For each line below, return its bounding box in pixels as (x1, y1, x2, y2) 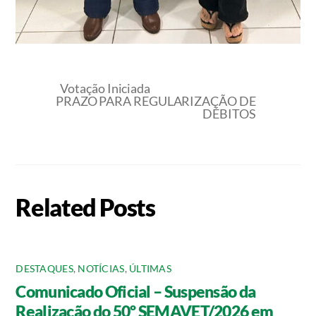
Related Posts (16, 193, 155, 222)
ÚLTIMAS (129, 262, 171, 274)
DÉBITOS (202, 106, 256, 122)
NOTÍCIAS (78, 262, 125, 274)
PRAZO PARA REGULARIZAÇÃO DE (56, 93, 256, 109)
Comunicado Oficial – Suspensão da (16, 281, 256, 301)
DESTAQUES (16, 262, 73, 274)
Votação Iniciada (60, 80, 150, 97)
